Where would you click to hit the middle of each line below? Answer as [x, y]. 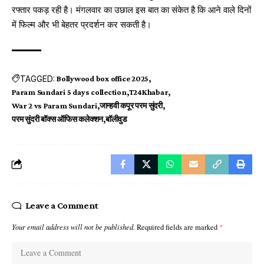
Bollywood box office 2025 [103, 79]
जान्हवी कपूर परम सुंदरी [131, 106]
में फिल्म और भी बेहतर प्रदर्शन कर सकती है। [82, 24]
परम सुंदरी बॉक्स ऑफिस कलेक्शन [58, 119]
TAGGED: [37, 79]
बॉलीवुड [116, 119]
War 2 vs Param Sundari [55, 106]
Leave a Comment [62, 206]
